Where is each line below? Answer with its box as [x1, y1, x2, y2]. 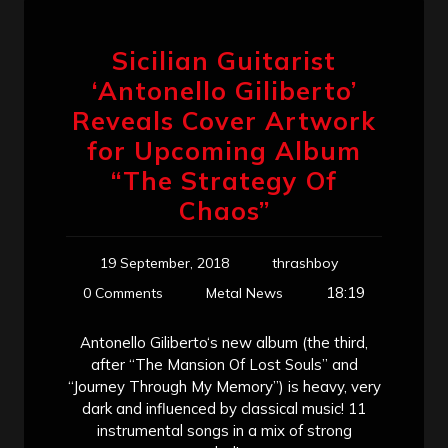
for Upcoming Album [87, 134, 361, 166]
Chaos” [178, 194, 270, 226]
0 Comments [83, 283, 163, 302]
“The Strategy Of [111, 164, 337, 196]
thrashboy [272, 253, 338, 272]
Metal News [206, 283, 283, 302]
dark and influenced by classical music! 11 [82, 398, 366, 418]
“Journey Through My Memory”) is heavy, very [67, 376, 381, 396]
